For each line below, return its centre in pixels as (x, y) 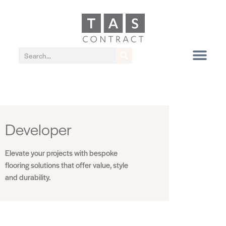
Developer (38, 129)
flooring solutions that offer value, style (67, 165)
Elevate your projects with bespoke (61, 153)
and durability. (28, 177)
